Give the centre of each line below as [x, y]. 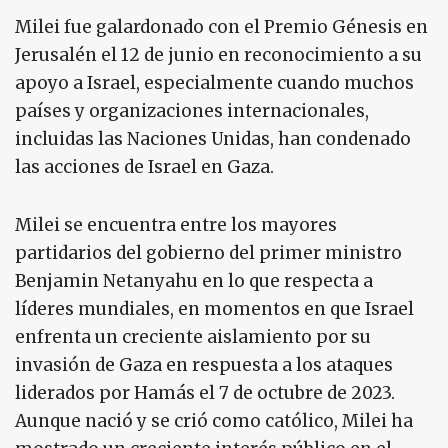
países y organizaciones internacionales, [192, 111]
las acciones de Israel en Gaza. [144, 167]
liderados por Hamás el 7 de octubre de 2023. [205, 393]
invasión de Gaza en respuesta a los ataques [204, 365]
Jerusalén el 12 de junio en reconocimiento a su [218, 55]
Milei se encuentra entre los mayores [176, 225]
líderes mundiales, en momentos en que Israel [214, 309]
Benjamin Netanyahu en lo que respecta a [194, 281]
